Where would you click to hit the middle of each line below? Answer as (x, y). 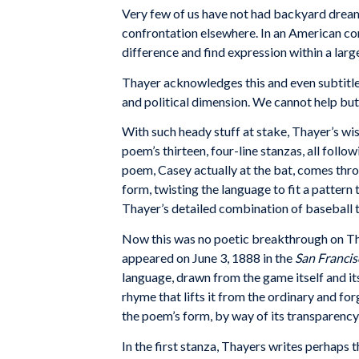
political (167, 101)
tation (182, 33)
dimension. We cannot (253, 101)
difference (150, 52)
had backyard (288, 14)
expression (257, 52)
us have (208, 14)
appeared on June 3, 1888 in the (208, 258)
